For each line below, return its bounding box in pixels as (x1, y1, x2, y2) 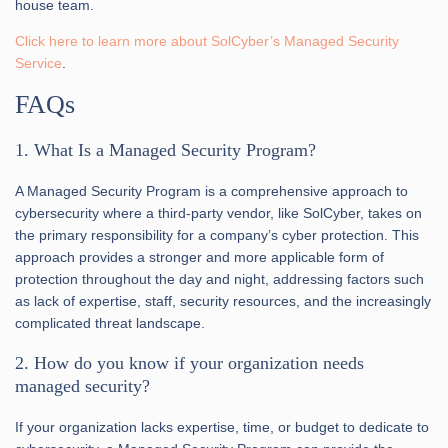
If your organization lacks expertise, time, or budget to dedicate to (15, 418, 429, 435)
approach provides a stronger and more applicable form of (15, 248, 384, 265)
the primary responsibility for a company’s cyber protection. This (15, 226, 419, 243)
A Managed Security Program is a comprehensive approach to (15, 182, 408, 199)
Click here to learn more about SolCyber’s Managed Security (15, 32, 399, 49)
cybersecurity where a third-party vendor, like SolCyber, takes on (15, 204, 422, 221)
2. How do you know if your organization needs (15, 352, 364, 373)
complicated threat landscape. (15, 314, 205, 331)
